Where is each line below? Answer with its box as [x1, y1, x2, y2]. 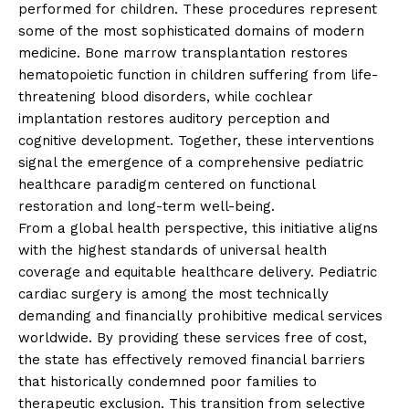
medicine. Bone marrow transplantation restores [18, 44, 348, 61]
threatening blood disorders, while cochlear [18, 88, 313, 105]
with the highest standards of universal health [18, 241, 327, 258]
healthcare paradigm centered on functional [18, 175, 315, 193]
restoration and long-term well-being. [18, 197, 275, 215]
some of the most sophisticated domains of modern [18, 22, 364, 39]
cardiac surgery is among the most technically [18, 285, 329, 302]
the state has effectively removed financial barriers [18, 351, 365, 368]
